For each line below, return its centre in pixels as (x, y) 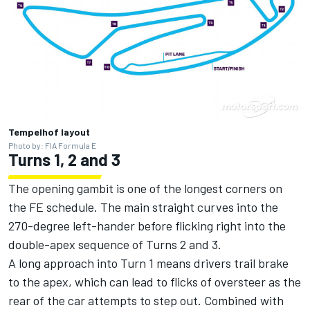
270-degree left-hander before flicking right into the (147, 225)
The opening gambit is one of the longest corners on (145, 188)
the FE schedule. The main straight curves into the (143, 207)
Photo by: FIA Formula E (52, 145)
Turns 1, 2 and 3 (64, 159)
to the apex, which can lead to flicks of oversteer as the (155, 281)
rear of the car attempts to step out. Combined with (146, 300)
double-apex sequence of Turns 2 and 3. (115, 244)
